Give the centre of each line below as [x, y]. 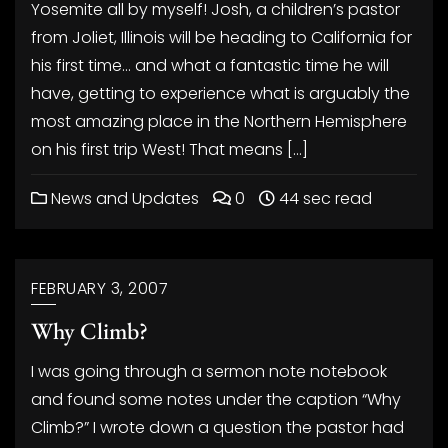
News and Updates [123, 198]
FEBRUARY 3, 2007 [99, 288]
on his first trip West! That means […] [169, 149]
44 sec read [323, 198]
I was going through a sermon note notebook [209, 371]
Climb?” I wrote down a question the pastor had [217, 427]
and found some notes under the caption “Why [216, 399]
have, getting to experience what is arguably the [220, 93]
